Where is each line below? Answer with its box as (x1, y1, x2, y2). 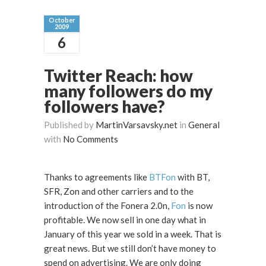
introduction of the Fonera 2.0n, (44, 200, 171, 211)
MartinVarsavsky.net (96, 119, 178, 131)
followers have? (44, 96, 165, 117)
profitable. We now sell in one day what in (44, 214, 87, 226)
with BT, (176, 172, 210, 183)
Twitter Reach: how (44, 65, 160, 86)
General (188, 119, 220, 131)
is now (186, 200, 213, 211)
